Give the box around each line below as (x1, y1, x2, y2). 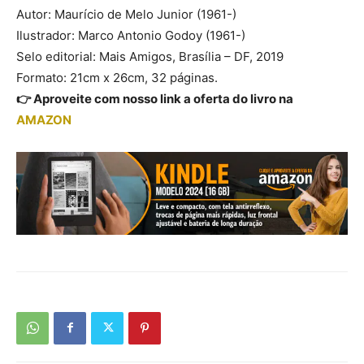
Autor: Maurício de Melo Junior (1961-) (16, 6, 236, 23)
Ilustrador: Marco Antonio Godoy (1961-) (16, 28, 245, 44)
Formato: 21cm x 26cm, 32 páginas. (16, 70, 218, 86)
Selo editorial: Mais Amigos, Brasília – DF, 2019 (16, 49, 284, 65)
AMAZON (16, 112, 71, 128)
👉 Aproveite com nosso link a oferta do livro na (16, 91, 293, 107)
